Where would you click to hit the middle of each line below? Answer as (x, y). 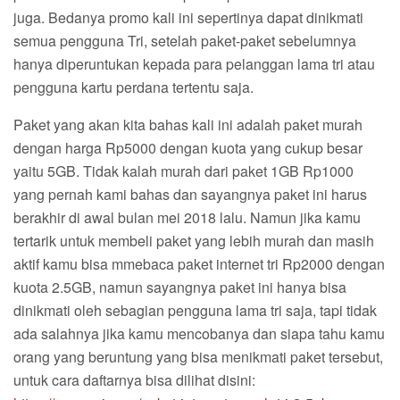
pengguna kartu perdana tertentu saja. (133, 87)
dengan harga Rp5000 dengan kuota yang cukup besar (188, 147)
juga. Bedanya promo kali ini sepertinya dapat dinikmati (188, 17)
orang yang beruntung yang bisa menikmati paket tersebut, (198, 356)
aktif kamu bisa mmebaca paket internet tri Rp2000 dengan (199, 263)
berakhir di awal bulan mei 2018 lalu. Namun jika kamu (187, 217)
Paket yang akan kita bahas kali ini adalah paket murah (188, 124)
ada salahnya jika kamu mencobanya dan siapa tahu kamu (199, 333)
